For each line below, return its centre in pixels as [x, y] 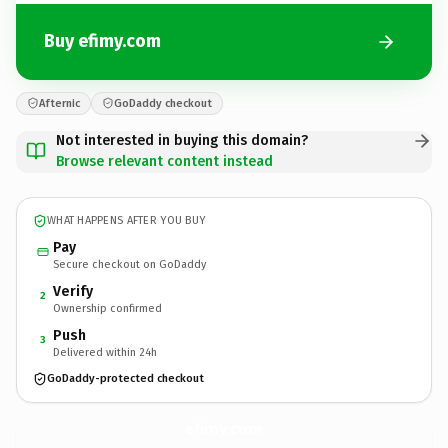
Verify [73, 291]
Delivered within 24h [105, 352]
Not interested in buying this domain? [182, 140]
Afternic [59, 103]
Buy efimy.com [102, 41]
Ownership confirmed [107, 308]
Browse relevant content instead [164, 161]
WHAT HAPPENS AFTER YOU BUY [126, 220]
